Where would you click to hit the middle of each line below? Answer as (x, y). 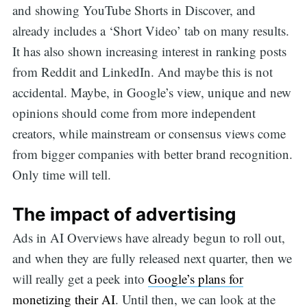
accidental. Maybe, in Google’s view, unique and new (151, 92)
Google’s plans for (195, 279)
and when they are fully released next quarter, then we (152, 258)
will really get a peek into (80, 279)
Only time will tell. (61, 174)
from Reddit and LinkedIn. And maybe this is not (142, 71)
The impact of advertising (124, 214)
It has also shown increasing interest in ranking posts (149, 51)
